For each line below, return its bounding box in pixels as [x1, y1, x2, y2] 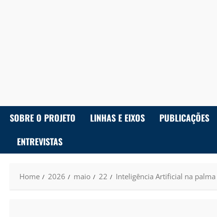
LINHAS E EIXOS [90, 111, 145, 124]
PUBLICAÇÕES [159, 111, 209, 124]
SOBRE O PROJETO [10, 111, 76, 124]
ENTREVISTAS [17, 135, 62, 148]
